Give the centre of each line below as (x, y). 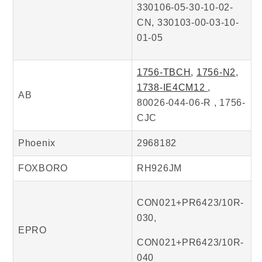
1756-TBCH (164, 73)
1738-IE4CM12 (173, 88)
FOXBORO (43, 168)
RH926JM (160, 168)
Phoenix (37, 143)
